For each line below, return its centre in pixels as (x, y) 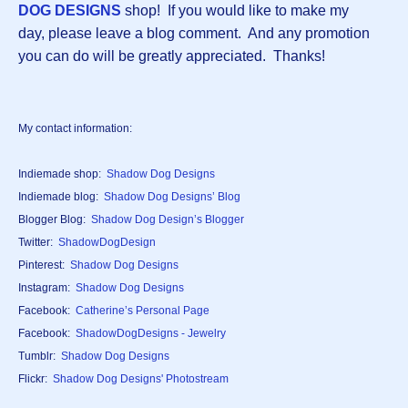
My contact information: (75, 129)
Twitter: (38, 243)
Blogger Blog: (55, 220)
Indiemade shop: (62, 174)
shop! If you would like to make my (235, 11)
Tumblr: (40, 357)
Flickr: (36, 379)
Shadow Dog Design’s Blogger (168, 220)
